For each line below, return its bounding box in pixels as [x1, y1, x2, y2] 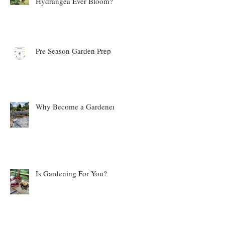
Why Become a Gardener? [36, 101, 119, 111]
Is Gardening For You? [36, 168, 107, 178]
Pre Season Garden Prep [36, 45, 111, 56]
